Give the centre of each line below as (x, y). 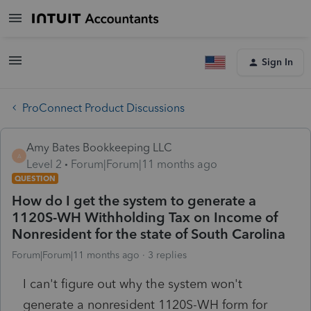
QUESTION (35, 178)
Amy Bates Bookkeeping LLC (99, 147)
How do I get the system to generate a (134, 200)
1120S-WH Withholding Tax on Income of (145, 217)
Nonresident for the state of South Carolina (149, 234)
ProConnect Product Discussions (103, 108)
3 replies (167, 255)
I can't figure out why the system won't (133, 284)
